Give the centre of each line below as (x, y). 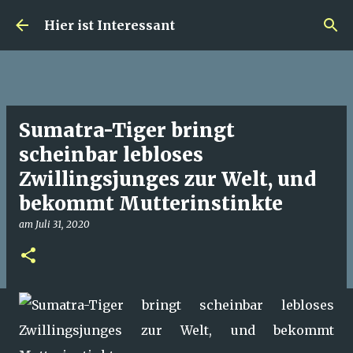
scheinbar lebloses (111, 155)
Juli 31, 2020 (63, 224)
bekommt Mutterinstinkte (151, 204)
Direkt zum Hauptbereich (176, 20)
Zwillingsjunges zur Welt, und (167, 179)
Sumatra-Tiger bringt (127, 130)
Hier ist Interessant (110, 25)
